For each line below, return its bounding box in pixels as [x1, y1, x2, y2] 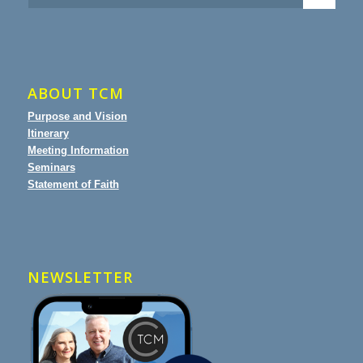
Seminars [27, 160, 75, 173]
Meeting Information [27, 143, 129, 156]
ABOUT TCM [27, 83, 124, 103]
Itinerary [27, 126, 69, 139]
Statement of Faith [27, 177, 119, 190]
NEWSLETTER [27, 267, 133, 288]
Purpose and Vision [27, 109, 127, 122]
